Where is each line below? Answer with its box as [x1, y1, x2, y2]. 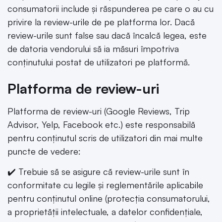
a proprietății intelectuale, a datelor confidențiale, [7, 206, 203, 218]
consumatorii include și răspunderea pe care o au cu [7, 3, 214, 14]
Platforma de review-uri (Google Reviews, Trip [7, 105, 190, 116]
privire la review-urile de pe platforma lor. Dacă [7, 16, 195, 28]
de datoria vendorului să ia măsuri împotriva [7, 43, 179, 55]
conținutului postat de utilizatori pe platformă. [7, 56, 190, 68]
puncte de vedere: [7, 145, 81, 157]
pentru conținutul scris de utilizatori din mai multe [7, 132, 203, 143]
